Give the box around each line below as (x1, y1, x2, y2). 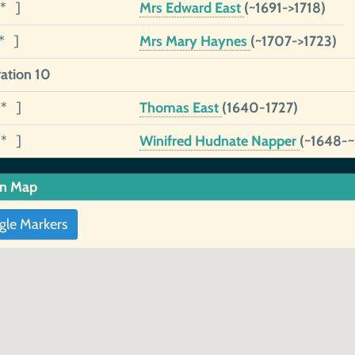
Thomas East (139, 99, 222, 116)
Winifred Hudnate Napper (139, 132, 300, 150)
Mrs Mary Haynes (139, 32, 250, 50)
